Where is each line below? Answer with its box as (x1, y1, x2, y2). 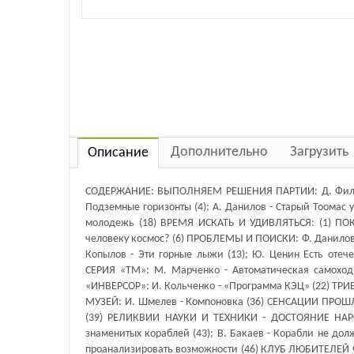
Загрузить (290, 144, 348, 160)
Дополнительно (171, 144, 268, 160)
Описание (88, 145, 149, 160)
